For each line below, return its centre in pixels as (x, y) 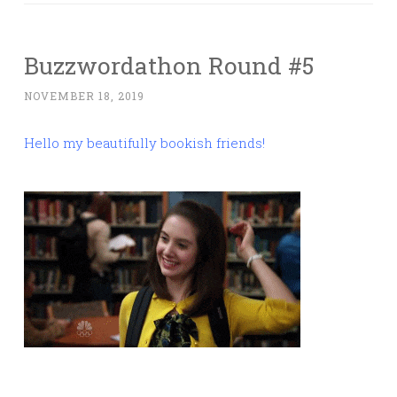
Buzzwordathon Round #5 (169, 66)
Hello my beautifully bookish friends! (144, 143)
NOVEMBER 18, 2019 (84, 96)
